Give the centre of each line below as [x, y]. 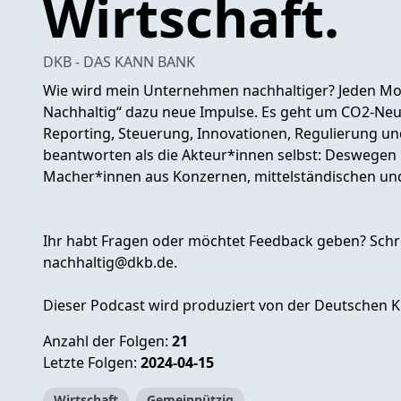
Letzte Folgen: [92, 362]
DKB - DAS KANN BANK [119, 61]
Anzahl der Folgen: [107, 341]
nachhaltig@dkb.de [108, 262]
